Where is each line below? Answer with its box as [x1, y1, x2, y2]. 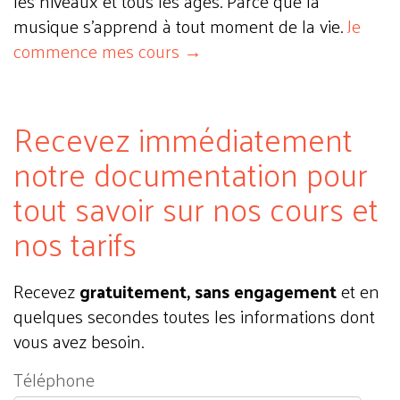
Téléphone [13, 363, 95, 396]
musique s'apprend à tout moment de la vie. [13, 10, 347, 42]
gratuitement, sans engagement [79, 275, 337, 307]
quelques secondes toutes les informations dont [13, 300, 375, 332]
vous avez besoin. [13, 325, 144, 357]
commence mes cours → [13, 35, 202, 67]
